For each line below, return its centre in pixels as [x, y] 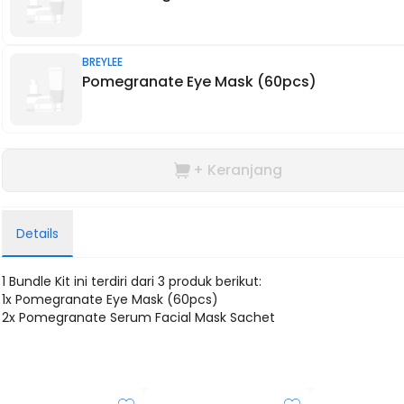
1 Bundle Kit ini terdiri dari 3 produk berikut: [132, 281]
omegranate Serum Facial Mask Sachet [151, 317]
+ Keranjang [238, 170]
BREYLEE [103, 62]
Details [38, 234]
